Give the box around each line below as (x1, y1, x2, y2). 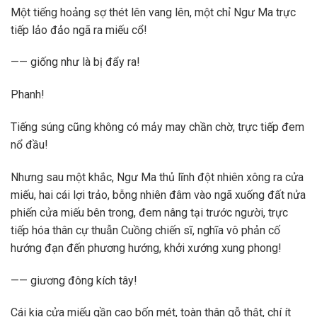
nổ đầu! (11, 138, 48, 152)
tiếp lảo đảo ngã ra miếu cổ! (11, 23, 147, 37)
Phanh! (11, 88, 45, 102)
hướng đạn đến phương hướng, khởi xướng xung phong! (11, 241, 282, 255)
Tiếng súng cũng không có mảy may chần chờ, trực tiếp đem (11, 120, 304, 134)
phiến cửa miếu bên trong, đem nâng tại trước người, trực (11, 205, 288, 219)
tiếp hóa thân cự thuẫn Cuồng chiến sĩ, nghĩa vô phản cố (11, 223, 280, 237)
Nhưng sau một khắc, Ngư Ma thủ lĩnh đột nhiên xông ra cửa (11, 170, 304, 184)
